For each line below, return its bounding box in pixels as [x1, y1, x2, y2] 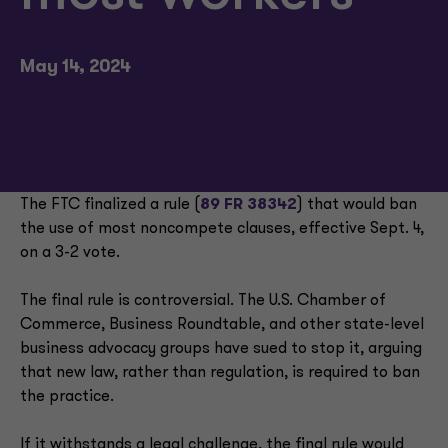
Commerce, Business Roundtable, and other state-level [20, 317, 424, 333]
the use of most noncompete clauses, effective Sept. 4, [20, 221, 424, 237]
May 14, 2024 [20, 58, 131, 77]
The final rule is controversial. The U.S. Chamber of [20, 293, 386, 309]
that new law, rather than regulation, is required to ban [20, 365, 420, 381]
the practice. [20, 389, 114, 405]
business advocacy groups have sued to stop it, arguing [20, 341, 422, 357]
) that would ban [297, 197, 417, 213]
